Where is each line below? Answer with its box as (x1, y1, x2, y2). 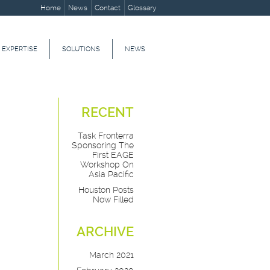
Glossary (128, 4, 157, 12)
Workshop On (80, 160, 134, 169)
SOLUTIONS (62, 45, 100, 53)
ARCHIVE (77, 224, 134, 239)
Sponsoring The (72, 140, 134, 150)
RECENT (81, 105, 134, 120)
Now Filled (93, 195, 134, 204)
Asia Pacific (89, 169, 134, 179)
